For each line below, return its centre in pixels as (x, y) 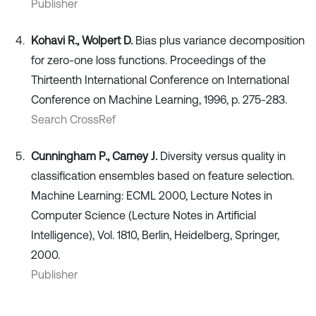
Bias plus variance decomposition (220, 41)
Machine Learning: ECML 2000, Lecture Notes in (152, 196)
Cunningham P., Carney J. (96, 156)
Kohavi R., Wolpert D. (83, 41)
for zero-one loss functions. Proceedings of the (148, 60)
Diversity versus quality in (223, 156)
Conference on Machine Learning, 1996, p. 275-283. (159, 100)
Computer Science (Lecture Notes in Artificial (144, 215)
